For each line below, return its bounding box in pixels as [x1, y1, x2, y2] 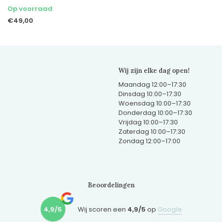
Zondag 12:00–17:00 [118, 136, 180, 146]
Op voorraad [7, 3, 53, 13]
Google [157, 204, 182, 214]
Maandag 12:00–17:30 [118, 79, 186, 89]
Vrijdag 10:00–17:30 [118, 117, 178, 127]
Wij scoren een [77, 204, 127, 214]
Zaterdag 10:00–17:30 [118, 126, 185, 136]
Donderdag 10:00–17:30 [118, 108, 192, 117]
